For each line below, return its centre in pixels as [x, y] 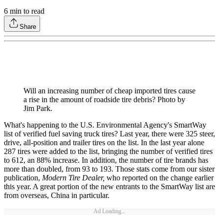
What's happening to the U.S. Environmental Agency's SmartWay [105, 125]
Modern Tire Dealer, [73, 178]
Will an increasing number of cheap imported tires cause [109, 91]
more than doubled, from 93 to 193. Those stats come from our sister [109, 169]
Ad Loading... [109, 211]
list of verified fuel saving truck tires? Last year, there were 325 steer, [109, 134]
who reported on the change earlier [159, 178]
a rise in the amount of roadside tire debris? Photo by [104, 100]
